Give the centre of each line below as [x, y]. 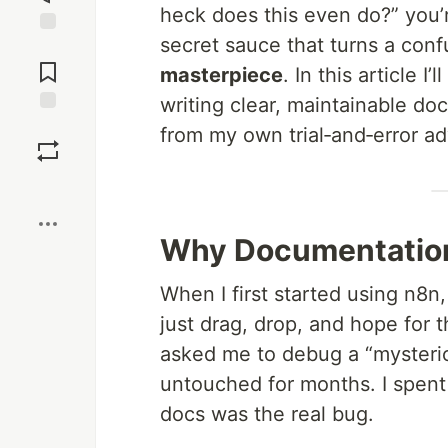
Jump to [48, 47]
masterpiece [221, 75]
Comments [48, 64]
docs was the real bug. [267, 414]
